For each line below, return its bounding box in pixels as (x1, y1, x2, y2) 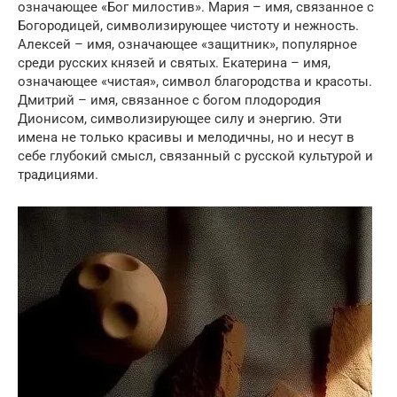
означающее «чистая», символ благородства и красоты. (18, 74, 372, 90)
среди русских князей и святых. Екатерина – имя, (18, 55, 331, 71)
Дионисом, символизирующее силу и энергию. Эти (18, 111, 342, 127)
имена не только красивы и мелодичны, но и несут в (18, 129, 354, 145)
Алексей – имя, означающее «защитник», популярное (18, 36, 357, 52)
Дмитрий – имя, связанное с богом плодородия (18, 92, 321, 108)
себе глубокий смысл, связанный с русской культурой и (18, 148, 373, 164)
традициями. (18, 167, 98, 183)
